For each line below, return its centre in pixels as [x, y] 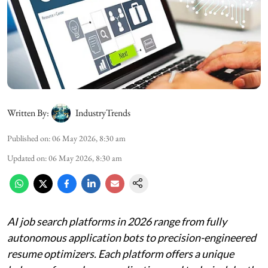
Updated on [26, 158]
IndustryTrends [103, 112]
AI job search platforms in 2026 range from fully [117, 221]
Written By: [28, 112]
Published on [28, 138]
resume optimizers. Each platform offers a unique [121, 253]
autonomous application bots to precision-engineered [132, 237]
